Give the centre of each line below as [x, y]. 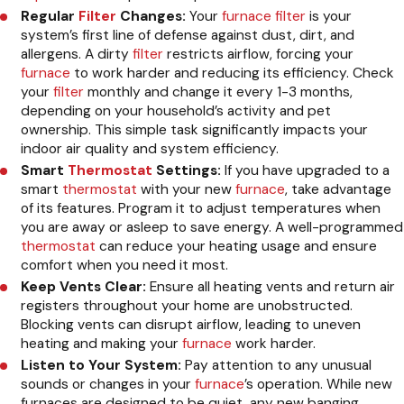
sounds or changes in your [108, 385]
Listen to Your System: [101, 366]
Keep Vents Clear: [84, 287]
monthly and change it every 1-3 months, [219, 92]
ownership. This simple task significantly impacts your [195, 129]
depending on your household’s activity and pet [176, 110]
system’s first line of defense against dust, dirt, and [188, 35]
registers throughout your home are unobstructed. [187, 306]
